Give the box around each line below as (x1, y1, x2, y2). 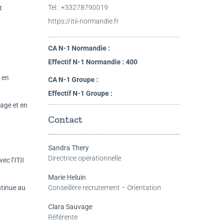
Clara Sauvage (48, 202, 92, 211)
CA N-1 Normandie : (48, 44, 110, 52)
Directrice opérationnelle (48, 154, 121, 163)
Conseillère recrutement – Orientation (48, 183, 161, 192)
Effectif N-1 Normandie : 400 (48, 57, 137, 66)
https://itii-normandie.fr (48, 17, 119, 26)
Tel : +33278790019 (48, 3, 108, 12)
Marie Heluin (48, 173, 86, 181)
